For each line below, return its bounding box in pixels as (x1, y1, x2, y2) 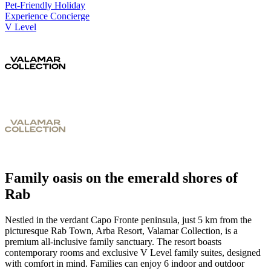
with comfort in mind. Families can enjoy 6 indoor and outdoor (5, 258, 244, 269)
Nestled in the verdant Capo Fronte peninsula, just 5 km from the (5, 215, 252, 226)
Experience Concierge (5, 10, 90, 21)
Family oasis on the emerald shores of (5, 170, 238, 186)
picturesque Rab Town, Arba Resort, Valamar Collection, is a (5, 226, 238, 237)
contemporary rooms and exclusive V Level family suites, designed (5, 247, 261, 258)
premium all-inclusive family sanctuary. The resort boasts (5, 237, 221, 247)
